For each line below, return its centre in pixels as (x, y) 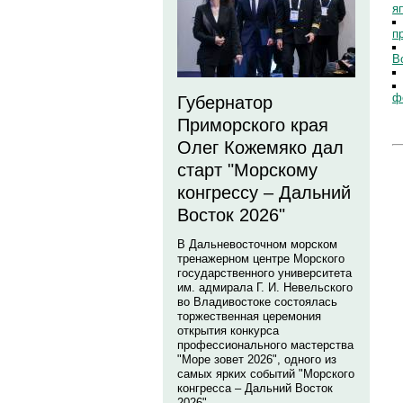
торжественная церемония (249, 316)
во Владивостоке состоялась (257, 302)
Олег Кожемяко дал (260, 148)
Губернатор (225, 103)
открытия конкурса (228, 331)
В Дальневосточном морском (257, 244)
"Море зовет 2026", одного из (257, 359)
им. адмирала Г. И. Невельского (265, 287)
